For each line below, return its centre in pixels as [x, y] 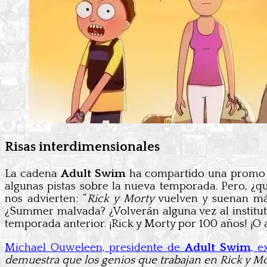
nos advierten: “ [46, 199]
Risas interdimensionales [82, 147]
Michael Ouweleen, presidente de [95, 248]
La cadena [33, 174]
